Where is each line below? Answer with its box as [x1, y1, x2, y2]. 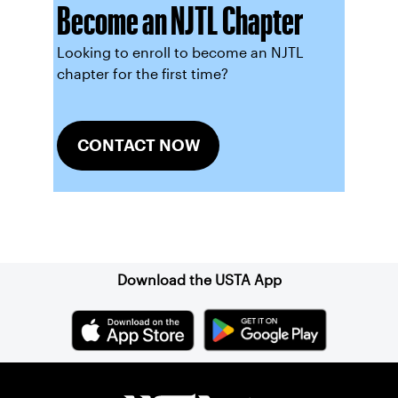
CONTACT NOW [76, 139, 200, 151]
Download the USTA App [116, 273, 282, 288]
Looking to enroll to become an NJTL [56, 45, 304, 60]
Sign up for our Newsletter [110, 223, 288, 238]
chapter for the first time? [56, 67, 228, 82]
